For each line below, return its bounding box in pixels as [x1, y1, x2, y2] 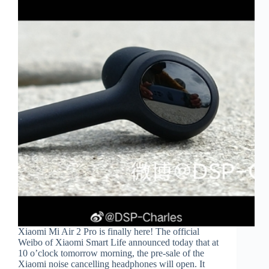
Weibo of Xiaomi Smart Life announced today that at [18, 237, 219, 248]
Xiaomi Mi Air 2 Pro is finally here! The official [18, 226, 199, 237]
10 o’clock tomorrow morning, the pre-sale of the [18, 248, 204, 259]
